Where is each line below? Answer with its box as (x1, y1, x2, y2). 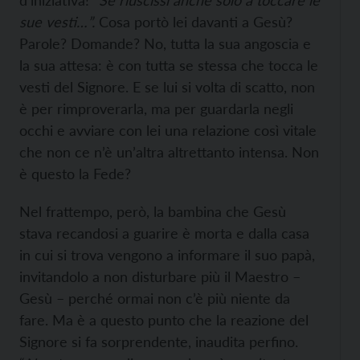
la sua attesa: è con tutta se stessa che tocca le (19, 56, 318, 74)
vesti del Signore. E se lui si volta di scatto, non (19, 78, 315, 96)
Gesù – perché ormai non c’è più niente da (19, 289, 290, 307)
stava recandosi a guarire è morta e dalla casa (19, 224, 309, 242)
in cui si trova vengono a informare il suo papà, (19, 246, 315, 264)
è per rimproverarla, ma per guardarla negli (19, 100, 293, 117)
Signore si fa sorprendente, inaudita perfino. (19, 333, 298, 350)
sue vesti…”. (19, 13, 95, 31)
